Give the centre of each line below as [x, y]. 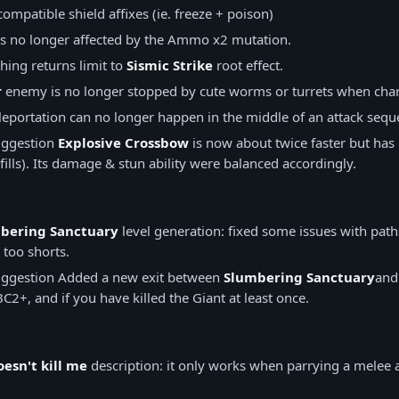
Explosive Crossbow [123, 142]
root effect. [248, 65]
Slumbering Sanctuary [299, 277]
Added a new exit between [139, 277]
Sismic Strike [170, 65]
